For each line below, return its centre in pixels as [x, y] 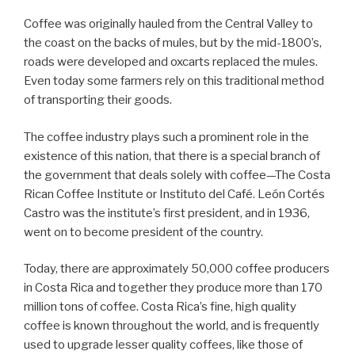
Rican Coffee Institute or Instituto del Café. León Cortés [174, 194]
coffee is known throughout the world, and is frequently [172, 326]
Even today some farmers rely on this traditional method [174, 81]
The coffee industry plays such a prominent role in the [166, 137]
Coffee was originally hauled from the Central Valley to [168, 24]
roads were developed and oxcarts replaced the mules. [171, 62]
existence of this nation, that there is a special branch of [172, 156]
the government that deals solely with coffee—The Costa [177, 175]
